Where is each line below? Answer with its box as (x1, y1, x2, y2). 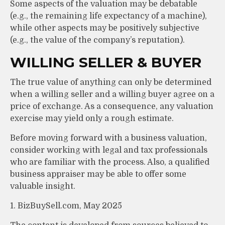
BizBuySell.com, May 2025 (18, 201, 122, 210)
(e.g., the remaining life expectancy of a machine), (10, 11, 207, 21)
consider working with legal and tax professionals (10, 145, 207, 155)
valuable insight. (10, 181, 75, 191)
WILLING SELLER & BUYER (10, 53, 201, 71)
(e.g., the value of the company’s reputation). (10, 35, 185, 45)
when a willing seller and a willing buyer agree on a (10, 89, 214, 99)
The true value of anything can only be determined (10, 77, 211, 87)
